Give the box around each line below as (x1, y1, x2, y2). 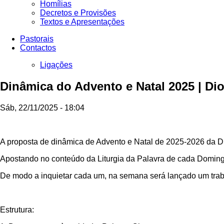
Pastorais (20, 34, 53, 43)
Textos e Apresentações (40, 17, 124, 26)
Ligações (40, 60, 72, 69)
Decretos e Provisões (40, 8, 116, 17)
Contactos (20, 43, 56, 52)
